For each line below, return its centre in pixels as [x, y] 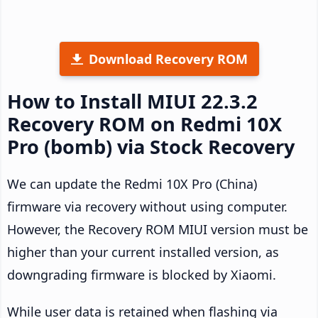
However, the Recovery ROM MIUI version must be [158, 229]
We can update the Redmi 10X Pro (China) [132, 183]
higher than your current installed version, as [143, 252]
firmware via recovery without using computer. [147, 206]
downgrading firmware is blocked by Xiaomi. [142, 274]
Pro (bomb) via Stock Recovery [151, 146]
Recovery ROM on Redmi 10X [144, 124]
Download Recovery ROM [168, 59]
